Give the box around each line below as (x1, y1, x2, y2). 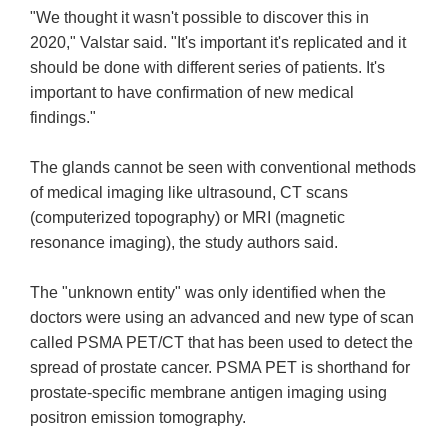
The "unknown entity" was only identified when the (30, 284, 387, 302)
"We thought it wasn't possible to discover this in (30, 9, 370, 27)
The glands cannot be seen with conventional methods (30, 159, 417, 177)
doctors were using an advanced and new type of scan (30, 309, 415, 327)
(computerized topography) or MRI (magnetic (30, 209, 346, 227)
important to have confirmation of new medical (30, 84, 355, 102)
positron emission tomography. (30, 409, 247, 427)
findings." (30, 109, 97, 127)
